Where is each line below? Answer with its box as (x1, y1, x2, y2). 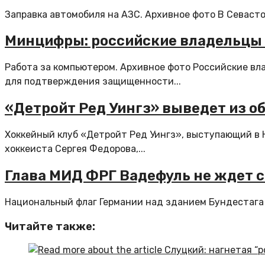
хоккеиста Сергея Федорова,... (5, 143, 146, 155)
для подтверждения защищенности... (5, 76, 181, 88)
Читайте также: (5, 219, 95, 233)
